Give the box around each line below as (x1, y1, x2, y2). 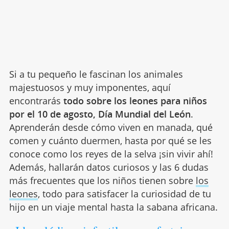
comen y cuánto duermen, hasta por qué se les (9, 134, 212, 147)
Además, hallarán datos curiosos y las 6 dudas (9, 161, 209, 173)
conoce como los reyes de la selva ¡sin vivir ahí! (9, 148, 213, 160)
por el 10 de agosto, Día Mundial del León (9, 108, 191, 120)
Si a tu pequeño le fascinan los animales (9, 68, 183, 80)
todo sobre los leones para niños (63, 95, 207, 107)
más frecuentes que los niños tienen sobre (9, 174, 196, 187)
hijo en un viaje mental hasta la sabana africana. (9, 201, 218, 213)
